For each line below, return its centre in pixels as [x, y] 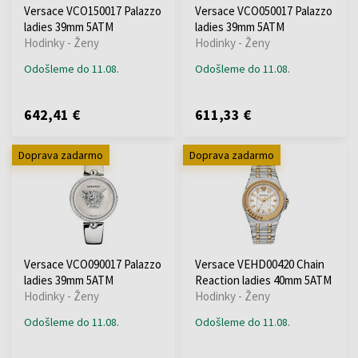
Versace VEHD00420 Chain [260, 264]
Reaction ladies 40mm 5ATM [263, 280]
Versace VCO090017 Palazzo [93, 264]
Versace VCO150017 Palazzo [93, 10]
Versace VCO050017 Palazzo [264, 10]
